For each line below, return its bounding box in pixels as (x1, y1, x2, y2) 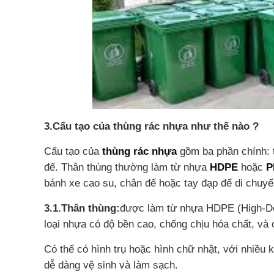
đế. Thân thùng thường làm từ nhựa (44, 161, 210, 173)
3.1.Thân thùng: (44, 202, 120, 214)
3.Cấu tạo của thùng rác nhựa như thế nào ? (44, 120, 259, 132)
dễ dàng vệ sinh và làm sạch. (44, 259, 178, 271)
